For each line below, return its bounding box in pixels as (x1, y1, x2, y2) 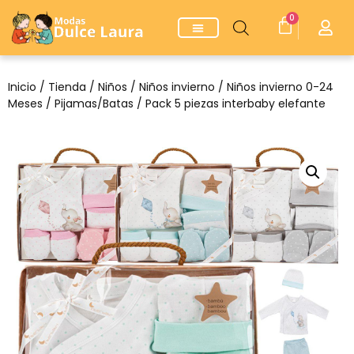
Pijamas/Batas (55, 96, 134, 112)
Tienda (48, 79, 86, 96)
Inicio (8, 79, 36, 96)
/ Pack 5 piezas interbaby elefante (134, 96, 326, 112)
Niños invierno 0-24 (227, 79, 333, 96)
